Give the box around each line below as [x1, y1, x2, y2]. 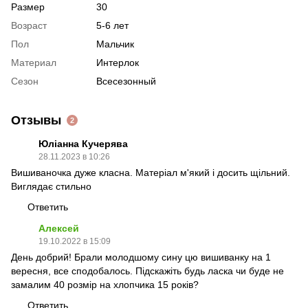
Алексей [38, 222, 79, 234]
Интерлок [96, 56, 139, 68]
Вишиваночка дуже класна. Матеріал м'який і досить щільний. [11, 166, 290, 178]
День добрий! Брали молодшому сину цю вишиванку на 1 [11, 251, 271, 263]
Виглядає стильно [11, 180, 91, 192]
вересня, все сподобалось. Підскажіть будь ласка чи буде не [11, 265, 284, 276]
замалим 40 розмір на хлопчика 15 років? [11, 278, 199, 290]
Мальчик [96, 38, 134, 49]
